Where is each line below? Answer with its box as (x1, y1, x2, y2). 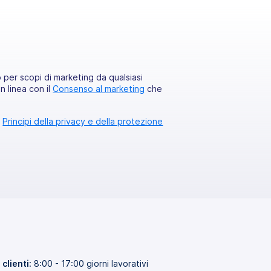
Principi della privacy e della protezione (2, 116, 163, 127)
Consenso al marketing (53, 83, 145, 94)
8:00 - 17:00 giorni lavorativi (31, 258, 148, 269)
